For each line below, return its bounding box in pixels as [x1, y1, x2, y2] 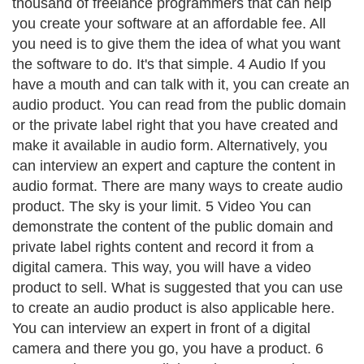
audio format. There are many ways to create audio [12, 178, 343, 194]
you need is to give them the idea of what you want [12, 36, 340, 52]
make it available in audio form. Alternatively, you [12, 137, 327, 154]
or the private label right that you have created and [12, 117, 338, 133]
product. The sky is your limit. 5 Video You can [12, 198, 311, 214]
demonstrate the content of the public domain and [12, 219, 333, 235]
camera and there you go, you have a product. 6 [12, 340, 323, 357]
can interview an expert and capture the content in [12, 158, 336, 174]
